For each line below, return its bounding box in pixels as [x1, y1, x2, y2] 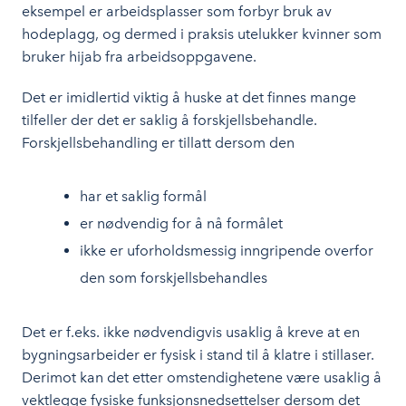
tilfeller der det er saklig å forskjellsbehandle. [22, 111, 317, 129]
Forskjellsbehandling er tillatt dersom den [22, 134, 295, 151]
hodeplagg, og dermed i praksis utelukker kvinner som [22, 25, 382, 43]
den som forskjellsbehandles [80, 269, 267, 286]
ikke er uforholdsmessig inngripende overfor [80, 242, 373, 259]
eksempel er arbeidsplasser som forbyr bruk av [22, 3, 332, 20]
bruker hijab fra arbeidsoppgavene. [22, 48, 256, 65]
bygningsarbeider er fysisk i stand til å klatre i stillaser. [22, 346, 374, 363]
